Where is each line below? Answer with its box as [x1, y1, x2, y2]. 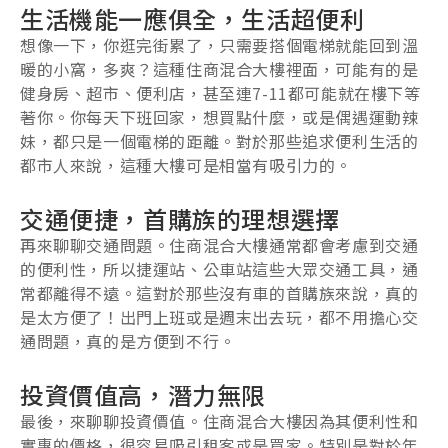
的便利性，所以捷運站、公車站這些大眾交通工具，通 [20, 257, 419, 282]
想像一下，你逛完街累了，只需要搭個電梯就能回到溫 [20, 33, 419, 58]
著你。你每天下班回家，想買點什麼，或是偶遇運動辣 [20, 105, 419, 130]
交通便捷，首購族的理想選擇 [20, 201, 340, 237]
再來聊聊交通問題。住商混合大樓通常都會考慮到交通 [20, 233, 419, 258]
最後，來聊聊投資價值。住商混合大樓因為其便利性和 [20, 409, 419, 434]
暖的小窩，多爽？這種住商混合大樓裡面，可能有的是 [20, 57, 419, 82]
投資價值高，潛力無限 [20, 377, 267, 413]
